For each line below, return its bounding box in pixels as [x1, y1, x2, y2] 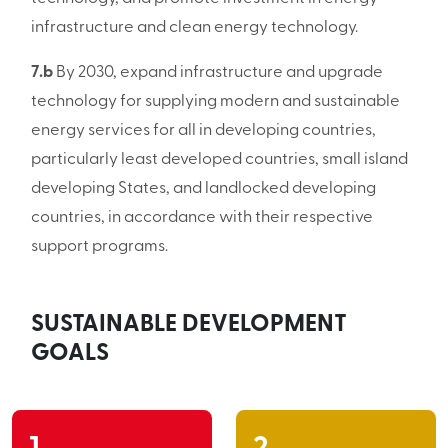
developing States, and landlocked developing [30, 181, 376, 197]
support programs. [30, 239, 168, 255]
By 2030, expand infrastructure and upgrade [52, 65, 383, 81]
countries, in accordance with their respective [30, 210, 373, 226]
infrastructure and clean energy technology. [30, 19, 358, 36]
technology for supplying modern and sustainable [30, 94, 400, 110]
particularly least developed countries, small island [30, 152, 408, 168]
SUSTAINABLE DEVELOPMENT [30, 312, 347, 337]
